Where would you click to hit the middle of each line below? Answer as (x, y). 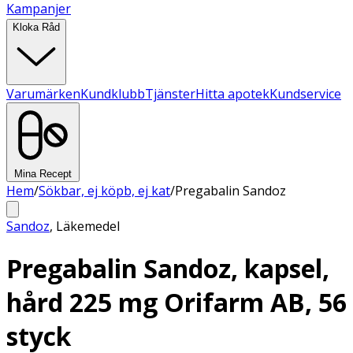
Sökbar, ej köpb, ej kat (104, 191)
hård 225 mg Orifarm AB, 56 (176, 303)
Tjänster (170, 94)
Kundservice (305, 94)
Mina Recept (43, 174)
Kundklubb (113, 94)
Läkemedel (88, 226)
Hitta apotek (232, 94)
